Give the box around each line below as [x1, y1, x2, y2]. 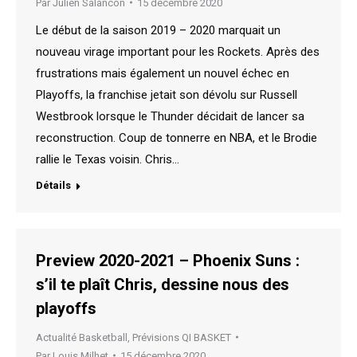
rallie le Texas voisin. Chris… [36, 151, 179, 167]
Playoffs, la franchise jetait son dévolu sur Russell [36, 87, 297, 102]
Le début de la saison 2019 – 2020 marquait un [36, 22, 280, 37]
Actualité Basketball [36, 331, 127, 343]
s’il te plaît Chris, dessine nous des [36, 274, 289, 294]
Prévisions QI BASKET [132, 331, 231, 343]
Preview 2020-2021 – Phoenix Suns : [36, 250, 300, 270]
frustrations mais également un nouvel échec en [36, 65, 289, 80]
